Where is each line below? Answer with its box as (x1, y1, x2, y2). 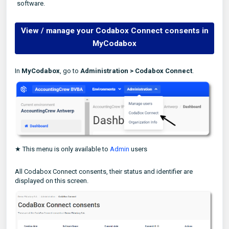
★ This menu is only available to (15, 145, 110, 153)
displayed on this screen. (15, 177, 88, 185)
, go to (60, 67, 80, 75)
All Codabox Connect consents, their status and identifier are (15, 168, 193, 176)
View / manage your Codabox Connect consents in (20, 26, 209, 35)
